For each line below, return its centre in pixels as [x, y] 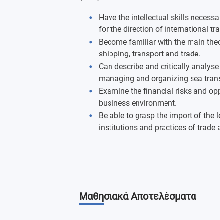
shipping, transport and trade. [150, 54]
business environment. [138, 103]
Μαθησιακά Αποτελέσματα [137, 196]
